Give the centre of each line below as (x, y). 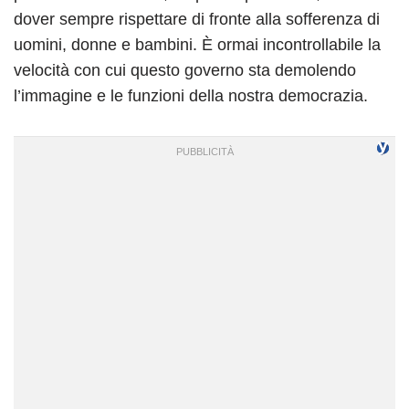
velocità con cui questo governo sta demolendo (185, 70)
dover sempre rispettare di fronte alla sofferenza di (197, 19)
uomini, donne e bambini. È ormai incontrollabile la (197, 44)
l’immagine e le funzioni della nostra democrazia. (191, 95)
